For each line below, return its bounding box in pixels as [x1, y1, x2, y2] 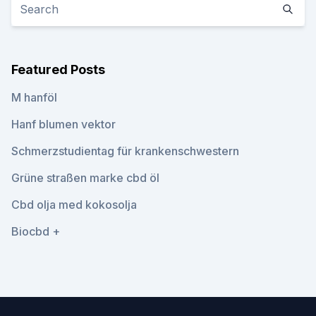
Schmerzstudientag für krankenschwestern [11, 144, 239, 158]
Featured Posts [11, 62, 105, 77]
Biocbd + [11, 224, 60, 238]
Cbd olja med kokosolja [11, 197, 137, 212]
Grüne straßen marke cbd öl [11, 171, 159, 185]
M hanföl [11, 90, 57, 104]
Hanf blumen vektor [11, 117, 116, 131]
